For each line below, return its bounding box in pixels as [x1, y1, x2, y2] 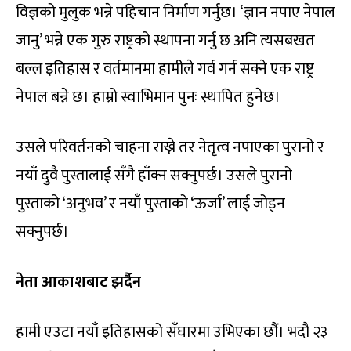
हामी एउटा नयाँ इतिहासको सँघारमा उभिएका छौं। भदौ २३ [16, 319, 327, 346]
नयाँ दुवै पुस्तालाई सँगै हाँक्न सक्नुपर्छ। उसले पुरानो [16, 162, 292, 190]
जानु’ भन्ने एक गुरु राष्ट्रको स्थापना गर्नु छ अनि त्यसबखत [16, 27, 315, 55]
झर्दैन [111, 269, 141, 296]
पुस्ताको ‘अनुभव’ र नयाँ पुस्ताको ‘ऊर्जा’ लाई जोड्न [16, 190, 285, 218]
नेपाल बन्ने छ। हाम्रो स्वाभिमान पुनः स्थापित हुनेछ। [16, 84, 280, 111]
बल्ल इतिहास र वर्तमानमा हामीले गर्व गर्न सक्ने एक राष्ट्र [16, 56, 314, 83]
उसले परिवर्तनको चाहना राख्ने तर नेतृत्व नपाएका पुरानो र [16, 134, 324, 161]
